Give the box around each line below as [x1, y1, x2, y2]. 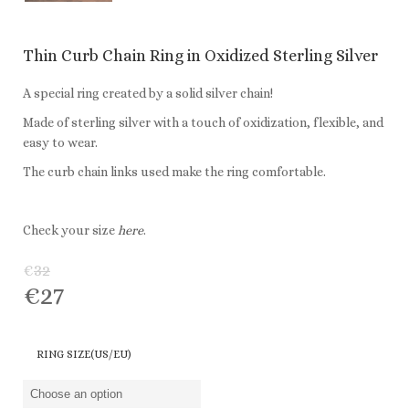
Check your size [23, 223, 118, 238]
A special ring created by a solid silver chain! [23, 86, 273, 101]
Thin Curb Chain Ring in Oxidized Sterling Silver [23, 47, 378, 66]
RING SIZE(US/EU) [37, 348, 131, 362]
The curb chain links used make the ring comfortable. [23, 164, 326, 180]
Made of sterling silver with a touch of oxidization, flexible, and [23, 115, 383, 131]
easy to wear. [23, 135, 98, 151]
